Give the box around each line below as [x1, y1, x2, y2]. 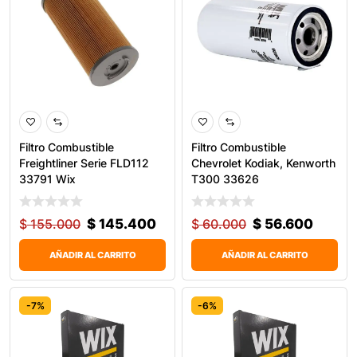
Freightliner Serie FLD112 [19, 156, 149, 171]
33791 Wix [19, 172, 76, 186]
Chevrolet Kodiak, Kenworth [191, 156, 335, 171]
